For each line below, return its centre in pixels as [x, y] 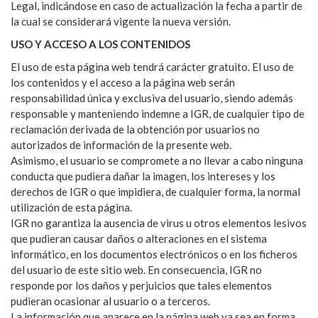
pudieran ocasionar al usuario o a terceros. [110, 301]
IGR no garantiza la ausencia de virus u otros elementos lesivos [159, 223]
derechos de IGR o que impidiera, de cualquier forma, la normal [155, 191]
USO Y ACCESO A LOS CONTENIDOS [100, 44]
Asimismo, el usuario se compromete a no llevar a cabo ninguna [157, 160]
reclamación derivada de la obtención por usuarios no [135, 129]
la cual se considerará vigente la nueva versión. [121, 21]
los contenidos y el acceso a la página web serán [123, 82]
